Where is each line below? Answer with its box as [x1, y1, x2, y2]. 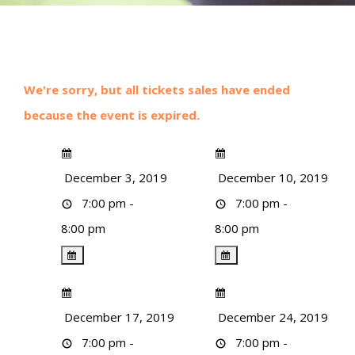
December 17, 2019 [60, 309, 174, 326]
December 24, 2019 [214, 309, 328, 326]
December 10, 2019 [214, 170, 328, 186]
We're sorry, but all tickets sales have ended [24, 82, 290, 98]
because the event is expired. [24, 107, 200, 124]
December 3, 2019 [60, 170, 167, 186]
